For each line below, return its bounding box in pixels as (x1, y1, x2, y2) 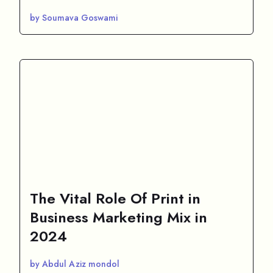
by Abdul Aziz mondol (30, 257, 119, 270)
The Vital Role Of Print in (30, 187, 200, 209)
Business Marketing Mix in (30, 206, 207, 228)
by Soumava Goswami (30, 11, 118, 24)
